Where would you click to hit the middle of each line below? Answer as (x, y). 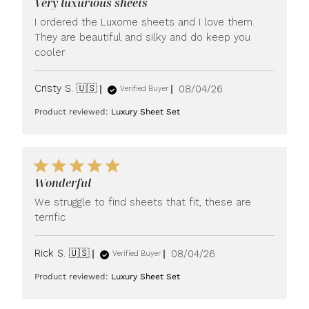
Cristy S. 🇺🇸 (66, 88)
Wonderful (63, 183)
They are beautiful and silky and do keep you (143, 37)
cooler (50, 52)
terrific (50, 217)
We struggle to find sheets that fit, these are (143, 202)
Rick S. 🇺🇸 (62, 253)
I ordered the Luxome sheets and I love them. (145, 22)
